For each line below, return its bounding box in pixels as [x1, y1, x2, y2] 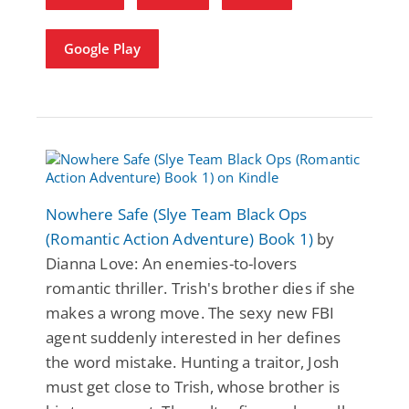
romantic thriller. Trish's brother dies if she [46, 277, 356, 299]
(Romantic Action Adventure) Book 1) [46, 227, 313, 249]
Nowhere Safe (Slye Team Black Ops [46, 203, 308, 225]
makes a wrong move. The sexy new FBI [46, 301, 335, 323]
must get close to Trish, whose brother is [46, 375, 341, 397]
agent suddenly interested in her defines [46, 326, 341, 348]
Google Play [64, 38, 141, 58]
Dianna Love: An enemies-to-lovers [46, 252, 298, 274]
